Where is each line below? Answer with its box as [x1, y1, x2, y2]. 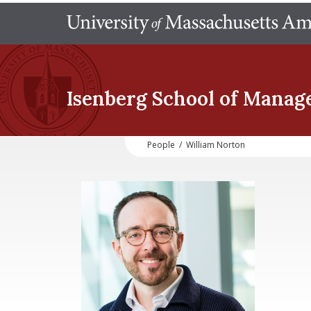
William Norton [186, 139, 245, 151]
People [147, 139, 175, 151]
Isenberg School [67, 86, 215, 111]
